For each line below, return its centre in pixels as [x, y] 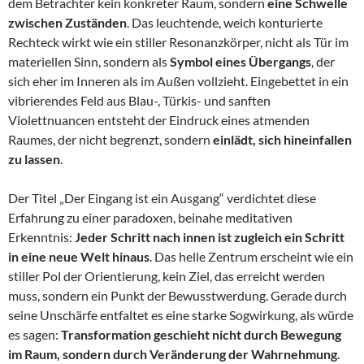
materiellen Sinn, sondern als [89, 61]
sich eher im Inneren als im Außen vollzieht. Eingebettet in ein [178, 80]
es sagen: [35, 334]
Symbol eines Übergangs [240, 61]
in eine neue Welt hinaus [79, 256]
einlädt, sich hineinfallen [282, 139]
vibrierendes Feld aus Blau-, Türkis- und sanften [139, 100]
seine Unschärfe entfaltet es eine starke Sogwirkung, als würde [181, 314]
